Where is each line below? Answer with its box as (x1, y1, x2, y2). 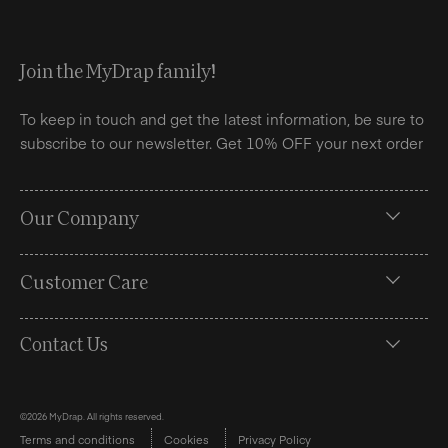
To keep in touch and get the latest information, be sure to (20, 108, 424, 129)
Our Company (20, 204, 139, 230)
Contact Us (20, 331, 108, 356)
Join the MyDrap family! (20, 57, 216, 83)
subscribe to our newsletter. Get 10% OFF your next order (20, 132, 423, 153)
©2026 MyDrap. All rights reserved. (20, 409, 164, 422)
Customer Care (20, 268, 148, 294)
